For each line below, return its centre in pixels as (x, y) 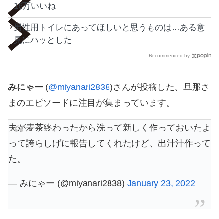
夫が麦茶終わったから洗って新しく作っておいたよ (109, 127)
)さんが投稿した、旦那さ (160, 87)
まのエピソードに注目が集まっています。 (91, 102)
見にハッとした (43, 40)
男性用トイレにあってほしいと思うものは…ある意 (109, 27)
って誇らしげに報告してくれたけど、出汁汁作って (109, 143)
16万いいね (35, 6)
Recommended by (169, 55)
